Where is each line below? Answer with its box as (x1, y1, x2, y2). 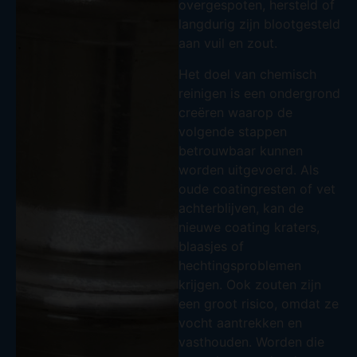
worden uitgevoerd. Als (178, 161, 319, 178)
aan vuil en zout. (178, 35, 277, 52)
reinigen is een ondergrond (178, 84, 340, 101)
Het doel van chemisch (178, 65, 316, 82)
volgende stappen (178, 123, 287, 139)
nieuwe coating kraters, (178, 218, 320, 235)
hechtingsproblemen (178, 257, 301, 273)
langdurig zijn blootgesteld (178, 16, 340, 33)
